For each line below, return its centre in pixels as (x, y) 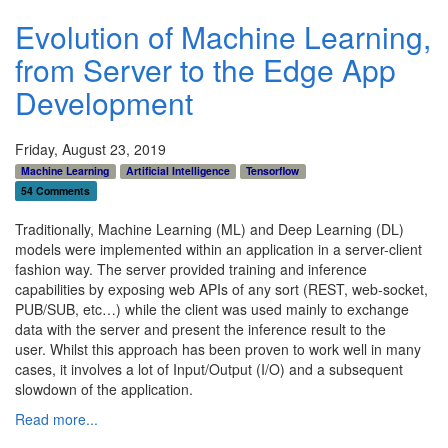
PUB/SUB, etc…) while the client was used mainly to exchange (212, 309)
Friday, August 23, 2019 (90, 149)
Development (104, 103)
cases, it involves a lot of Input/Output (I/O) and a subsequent (209, 369)
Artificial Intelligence (177, 171)
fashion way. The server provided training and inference (191, 269)
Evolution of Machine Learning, (223, 37)
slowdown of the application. (106, 389)
